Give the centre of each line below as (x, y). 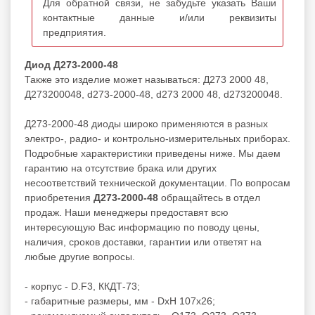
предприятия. (75, 32)
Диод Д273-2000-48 (71, 64)
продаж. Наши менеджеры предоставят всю (127, 212)
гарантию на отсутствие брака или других (121, 168)
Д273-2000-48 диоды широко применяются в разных (146, 123)
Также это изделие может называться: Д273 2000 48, (147, 79)
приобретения (59, 197)
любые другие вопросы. (80, 256)
